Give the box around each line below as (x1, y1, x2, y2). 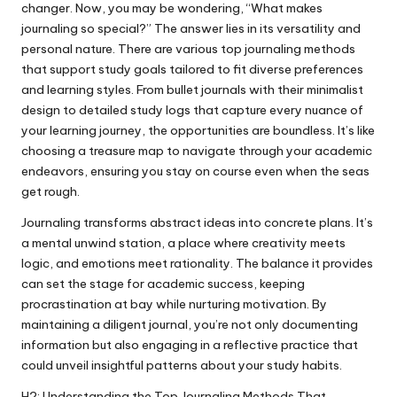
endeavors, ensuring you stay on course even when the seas (21, 162, 370, 179)
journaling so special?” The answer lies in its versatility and (21, 19, 361, 36)
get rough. (21, 183, 80, 199)
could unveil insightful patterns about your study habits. (21, 356, 342, 373)
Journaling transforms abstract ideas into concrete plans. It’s (21, 214, 373, 230)
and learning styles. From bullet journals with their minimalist (21, 81, 363, 97)
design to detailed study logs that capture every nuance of (21, 101, 363, 118)
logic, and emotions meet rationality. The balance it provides (21, 254, 373, 271)
